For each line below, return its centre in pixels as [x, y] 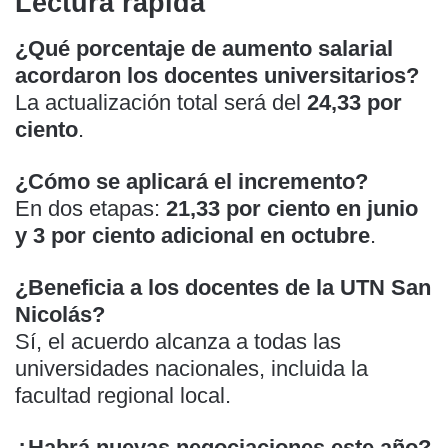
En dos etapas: [90, 209]
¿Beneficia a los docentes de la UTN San [223, 288]
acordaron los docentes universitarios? [217, 76]
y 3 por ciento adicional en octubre [192, 236]
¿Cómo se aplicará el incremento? [191, 182]
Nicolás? [60, 315]
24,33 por [354, 103]
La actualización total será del [161, 103]
